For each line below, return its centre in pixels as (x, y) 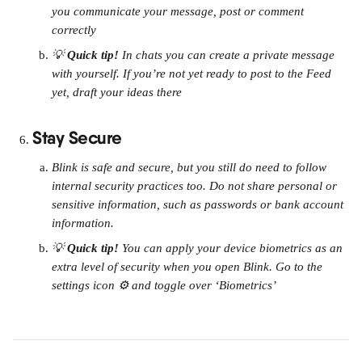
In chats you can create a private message (230, 55)
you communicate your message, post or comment (179, 11)
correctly (74, 30)
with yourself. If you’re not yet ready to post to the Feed (193, 74)
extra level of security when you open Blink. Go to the (189, 267)
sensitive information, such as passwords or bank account (199, 204)
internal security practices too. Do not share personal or (196, 186)
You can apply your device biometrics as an (234, 248)
